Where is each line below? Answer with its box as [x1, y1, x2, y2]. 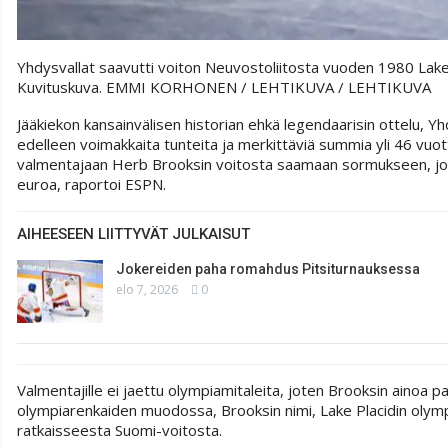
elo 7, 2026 [116, 280, 178, 298]
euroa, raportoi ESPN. [17, 173, 166, 194]
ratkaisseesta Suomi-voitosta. [17, 420, 222, 441]
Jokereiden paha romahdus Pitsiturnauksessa [116, 260, 420, 277]
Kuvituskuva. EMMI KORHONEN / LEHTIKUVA [17, 76, 338, 97]
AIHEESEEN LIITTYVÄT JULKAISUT [17, 224, 250, 243]
